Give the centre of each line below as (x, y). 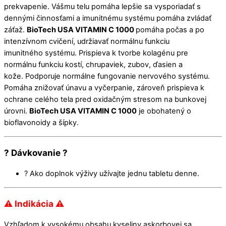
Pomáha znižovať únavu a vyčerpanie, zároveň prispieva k (104, 88)
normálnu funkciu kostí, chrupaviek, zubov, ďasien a (93, 65)
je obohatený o (164, 111)
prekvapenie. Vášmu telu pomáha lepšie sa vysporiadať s (102, 7)
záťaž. (15, 30)
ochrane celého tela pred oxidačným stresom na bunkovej (105, 100)
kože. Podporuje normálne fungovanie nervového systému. (107, 76)
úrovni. (17, 111)
